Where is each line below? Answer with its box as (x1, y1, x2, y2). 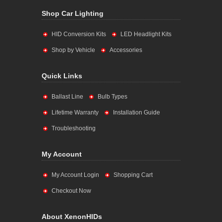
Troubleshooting (52, 125, 96, 132)
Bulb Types (98, 93, 127, 100)
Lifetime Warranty (52, 109, 99, 116)
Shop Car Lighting (42, 9, 104, 17)
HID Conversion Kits (52, 31, 106, 38)
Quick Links (42, 72, 82, 80)
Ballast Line (52, 93, 83, 100)
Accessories (110, 47, 142, 54)
